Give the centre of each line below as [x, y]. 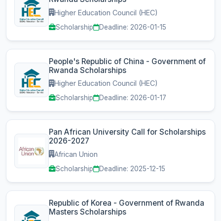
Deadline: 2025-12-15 [132, 168]
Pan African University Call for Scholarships [127, 132]
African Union [76, 154]
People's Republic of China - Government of [127, 61]
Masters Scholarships [88, 212]
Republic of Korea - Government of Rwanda [127, 203]
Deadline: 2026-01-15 [133, 27]
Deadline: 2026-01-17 [133, 98]
